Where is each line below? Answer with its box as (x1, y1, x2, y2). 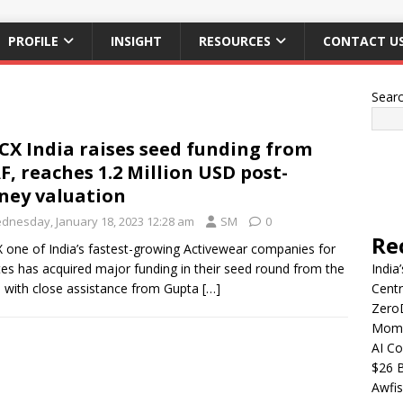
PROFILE (8, 32, 58, 49)
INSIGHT (111, 32, 162, 49)
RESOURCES (199, 32, 271, 49)
